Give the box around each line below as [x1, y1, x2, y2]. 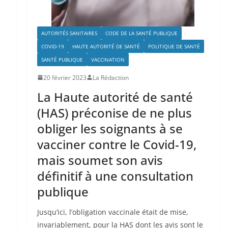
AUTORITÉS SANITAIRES [41, 29, 97, 37]
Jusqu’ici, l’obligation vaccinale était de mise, [37, 207, 188, 217]
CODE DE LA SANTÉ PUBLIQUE [105, 29, 178, 37]
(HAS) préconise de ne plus [37, 104, 192, 121]
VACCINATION [91, 55, 125, 63]
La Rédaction [92, 73, 129, 82]
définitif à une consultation [37, 167, 193, 184]
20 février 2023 [43, 73, 87, 82]
